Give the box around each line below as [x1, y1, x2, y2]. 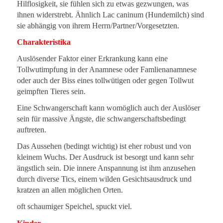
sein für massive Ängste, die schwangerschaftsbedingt [16, 114, 186, 123]
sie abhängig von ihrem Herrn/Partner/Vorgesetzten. [16, 21, 179, 30]
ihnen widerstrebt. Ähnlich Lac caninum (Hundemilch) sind [16, 10, 204, 19]
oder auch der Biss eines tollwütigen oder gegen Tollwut [16, 76, 194, 85]
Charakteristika [16, 38, 71, 47]
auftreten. [16, 125, 46, 134]
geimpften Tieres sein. [16, 87, 86, 96]
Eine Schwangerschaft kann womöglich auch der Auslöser [16, 104, 200, 112]
